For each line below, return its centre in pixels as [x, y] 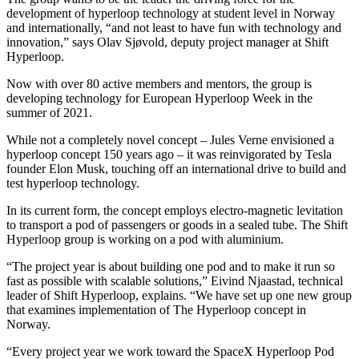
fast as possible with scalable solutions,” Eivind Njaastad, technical [175, 280]
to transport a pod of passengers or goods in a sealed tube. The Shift [177, 224]
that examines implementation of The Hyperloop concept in [156, 309]
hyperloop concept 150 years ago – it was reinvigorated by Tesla [169, 154]
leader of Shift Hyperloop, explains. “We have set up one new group [179, 295]
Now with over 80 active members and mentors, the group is [159, 83]
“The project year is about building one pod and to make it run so [171, 266]
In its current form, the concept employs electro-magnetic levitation [175, 210]
